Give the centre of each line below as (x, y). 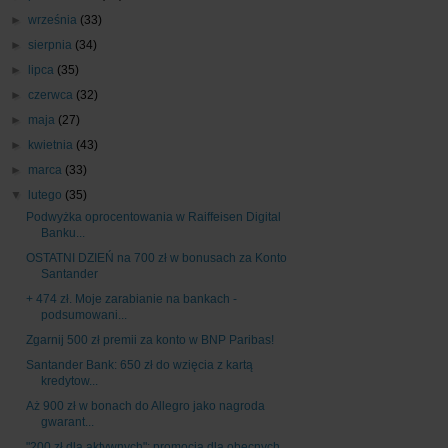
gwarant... (67, 422)
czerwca (52, 95)
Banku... (62, 233)
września (54, 20)
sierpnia (52, 45)
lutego (47, 195)
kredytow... (69, 381)
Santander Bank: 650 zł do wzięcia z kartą (139, 365)
